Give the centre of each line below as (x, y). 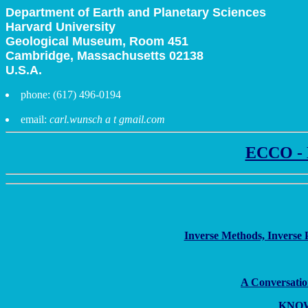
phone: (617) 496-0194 (71, 95)
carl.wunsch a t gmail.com (107, 119)
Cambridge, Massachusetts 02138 (104, 56)
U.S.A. (24, 70)
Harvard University (60, 27)
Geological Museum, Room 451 (97, 41)
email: (35, 119)
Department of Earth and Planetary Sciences (136, 12)
